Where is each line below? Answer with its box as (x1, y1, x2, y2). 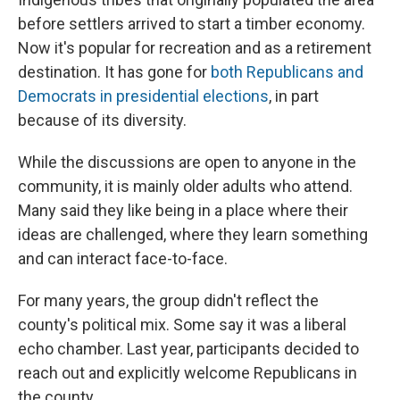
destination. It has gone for (18, 62, 211, 82)
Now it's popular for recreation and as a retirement (18, 38, 371, 58)
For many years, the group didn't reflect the (18, 291, 319, 311)
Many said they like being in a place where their (18, 201, 348, 221)
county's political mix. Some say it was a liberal (18, 315, 346, 335)
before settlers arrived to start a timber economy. (18, 14, 365, 34)
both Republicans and (211, 62, 363, 82)
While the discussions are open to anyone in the (18, 153, 356, 172)
